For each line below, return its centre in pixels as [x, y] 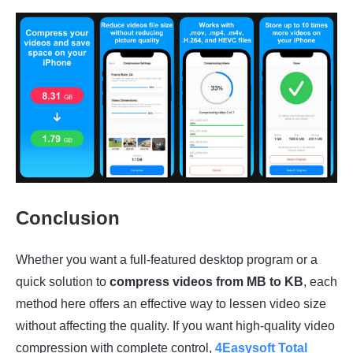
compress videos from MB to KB [206, 282]
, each [320, 282]
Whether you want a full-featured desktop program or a [167, 260]
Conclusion [68, 218]
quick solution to [63, 282]
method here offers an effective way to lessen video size [171, 304]
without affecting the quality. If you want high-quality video [175, 326]
